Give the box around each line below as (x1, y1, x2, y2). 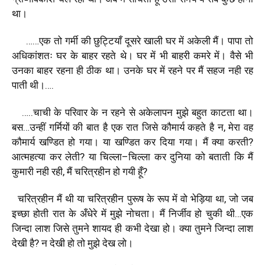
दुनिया (170, 150, 191, 163)
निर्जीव (169, 207, 192, 219)
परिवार (64, 106, 88, 118)
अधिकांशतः (12, 49, 53, 62)
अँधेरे (80, 207, 98, 219)
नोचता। (126, 207, 156, 219)
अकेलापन (138, 106, 173, 118)
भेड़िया (190, 192, 212, 205)
